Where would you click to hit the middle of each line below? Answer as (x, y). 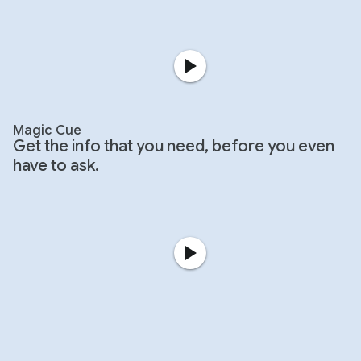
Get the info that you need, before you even (174, 146)
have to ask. (56, 165)
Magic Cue (47, 130)
